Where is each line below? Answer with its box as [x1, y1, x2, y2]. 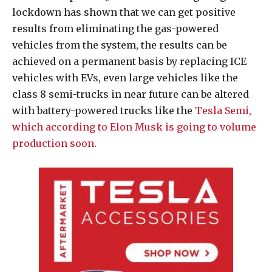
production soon [12, 137, 94, 150]
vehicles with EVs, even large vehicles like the [12, 72, 238, 84]
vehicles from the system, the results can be [12, 39, 227, 52]
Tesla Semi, [195, 104, 251, 117]
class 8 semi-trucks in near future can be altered [12, 88, 249, 101]
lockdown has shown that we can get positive [12, 6, 236, 19]
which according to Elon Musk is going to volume [12, 121, 256, 134]
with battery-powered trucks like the [12, 104, 195, 117]
